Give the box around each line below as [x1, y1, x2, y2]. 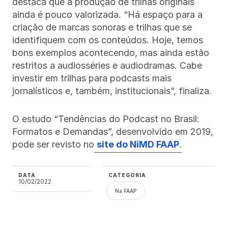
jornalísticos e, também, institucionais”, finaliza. [12, 85, 214, 96]
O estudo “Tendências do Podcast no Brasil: [12, 113, 199, 124]
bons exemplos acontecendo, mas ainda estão [12, 47, 209, 58]
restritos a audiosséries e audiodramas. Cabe [12, 60, 202, 71]
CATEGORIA [108, 172, 146, 178]
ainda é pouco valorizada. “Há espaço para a [12, 9, 203, 20]
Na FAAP [115, 187, 136, 194]
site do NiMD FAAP [97, 138, 179, 150]
